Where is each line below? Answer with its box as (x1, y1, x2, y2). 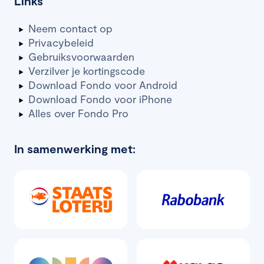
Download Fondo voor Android (28, 78, 177, 91)
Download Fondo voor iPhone (28, 92, 172, 105)
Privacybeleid (28, 35, 94, 49)
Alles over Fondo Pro (28, 106, 128, 120)
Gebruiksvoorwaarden (28, 49, 134, 63)
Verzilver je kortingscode (28, 64, 145, 77)
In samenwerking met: (14, 141, 136, 156)
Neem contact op (28, 21, 113, 35)
